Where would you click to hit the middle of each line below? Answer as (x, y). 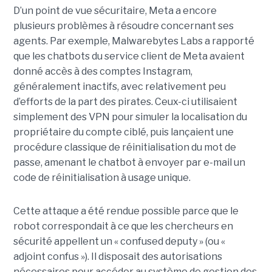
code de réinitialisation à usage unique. (102, 178)
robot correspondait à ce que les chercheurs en (123, 226)
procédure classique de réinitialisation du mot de (124, 148)
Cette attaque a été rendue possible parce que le (126, 211)
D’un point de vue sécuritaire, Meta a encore (115, 11)
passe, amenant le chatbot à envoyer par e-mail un (129, 163)
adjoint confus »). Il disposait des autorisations (117, 257)
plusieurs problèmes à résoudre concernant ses (123, 26)
